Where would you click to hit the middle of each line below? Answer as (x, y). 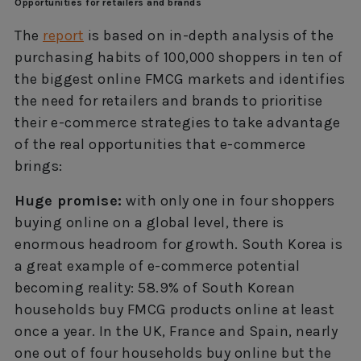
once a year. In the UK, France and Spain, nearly (176, 331)
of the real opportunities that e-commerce (160, 144)
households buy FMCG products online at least (174, 309)
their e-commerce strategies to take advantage (178, 122)
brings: (39, 166)
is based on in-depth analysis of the (209, 35)
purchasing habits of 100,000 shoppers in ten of (179, 57)
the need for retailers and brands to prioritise (169, 100)
